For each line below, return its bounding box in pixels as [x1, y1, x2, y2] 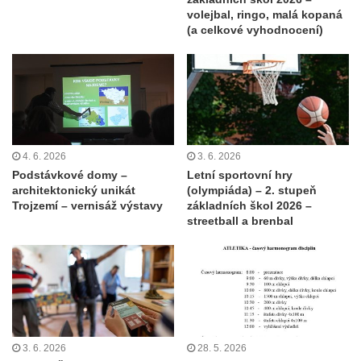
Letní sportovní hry [187, 168, 293, 182]
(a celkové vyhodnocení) [187, 23, 323, 36]
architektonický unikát [12, 184, 135, 197]
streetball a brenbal [187, 214, 293, 228]
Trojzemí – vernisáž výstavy [12, 199, 163, 213]
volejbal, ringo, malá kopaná [187, 7, 342, 21]
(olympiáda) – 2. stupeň [187, 184, 317, 197]
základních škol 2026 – [187, 199, 312, 213]
